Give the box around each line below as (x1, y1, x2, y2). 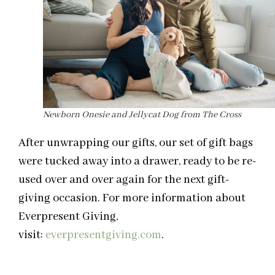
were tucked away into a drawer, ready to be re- (18, 153, 257, 169)
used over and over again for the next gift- (18, 172, 230, 187)
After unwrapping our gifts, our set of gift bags (18, 135, 253, 150)
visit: (18, 227, 45, 242)
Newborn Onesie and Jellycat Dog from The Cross (43, 109, 241, 120)
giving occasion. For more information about (18, 190, 246, 206)
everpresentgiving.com (45, 227, 161, 242)
